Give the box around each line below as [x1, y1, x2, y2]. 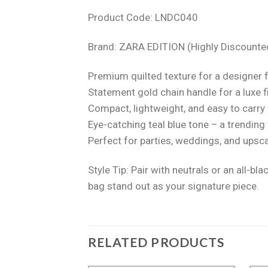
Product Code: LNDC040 [88, 11, 198, 23]
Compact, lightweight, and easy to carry [88, 102, 265, 114]
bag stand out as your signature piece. [88, 179, 259, 192]
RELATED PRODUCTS [88, 234, 224, 250]
